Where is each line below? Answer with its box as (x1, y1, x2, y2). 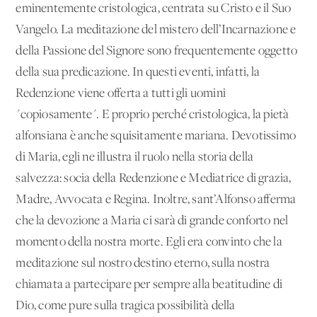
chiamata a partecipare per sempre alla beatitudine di (16, 277, 283, 292)
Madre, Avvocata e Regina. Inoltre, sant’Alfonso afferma (16, 192, 296, 207)
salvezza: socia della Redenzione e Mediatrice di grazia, (16, 171, 292, 185)
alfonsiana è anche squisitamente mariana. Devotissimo (16, 129, 296, 143)
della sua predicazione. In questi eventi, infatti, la (16, 65, 260, 79)
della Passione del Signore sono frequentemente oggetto (16, 44, 298, 58)
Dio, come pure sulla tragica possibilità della (16, 299, 236, 313)
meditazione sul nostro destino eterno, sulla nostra (16, 256, 270, 270)
